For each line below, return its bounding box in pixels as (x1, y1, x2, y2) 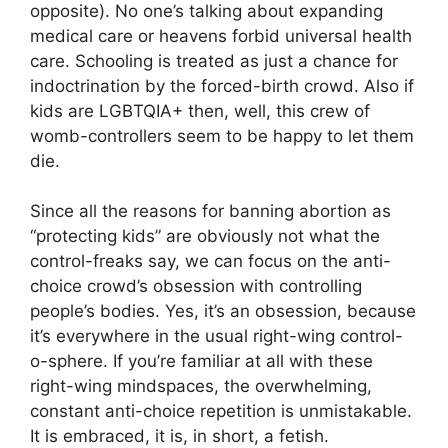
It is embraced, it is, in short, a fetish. (30, 426, 329, 446)
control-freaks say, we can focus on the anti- (30, 251, 391, 271)
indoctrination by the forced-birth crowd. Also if (30, 75, 414, 96)
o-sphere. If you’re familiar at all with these (30, 351, 373, 371)
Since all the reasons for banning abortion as (30, 201, 391, 221)
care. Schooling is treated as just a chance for (30, 50, 398, 71)
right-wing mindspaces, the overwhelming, (30, 376, 372, 396)
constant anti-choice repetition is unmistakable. (30, 401, 412, 421)
